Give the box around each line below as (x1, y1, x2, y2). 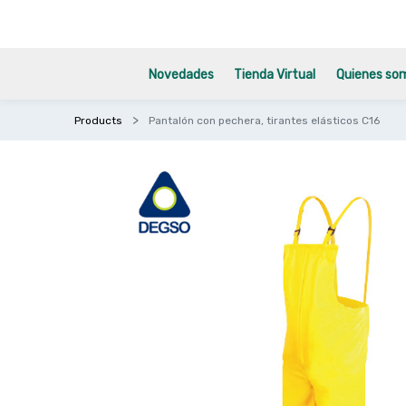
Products (74, 114, 123, 127)
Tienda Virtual (234, 67, 316, 82)
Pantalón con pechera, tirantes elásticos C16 (149, 114, 381, 127)
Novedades (149, 67, 215, 82)
